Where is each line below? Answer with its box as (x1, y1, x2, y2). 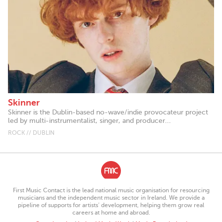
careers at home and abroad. (72, 209, 150, 217)
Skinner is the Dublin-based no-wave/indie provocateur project (8, 109, 208, 116)
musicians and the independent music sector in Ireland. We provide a (17, 194, 205, 202)
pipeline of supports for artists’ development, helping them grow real (18, 202, 204, 209)
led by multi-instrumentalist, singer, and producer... (8, 117, 171, 125)
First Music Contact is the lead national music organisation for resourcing (12, 187, 210, 194)
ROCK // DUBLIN (8, 129, 55, 137)
